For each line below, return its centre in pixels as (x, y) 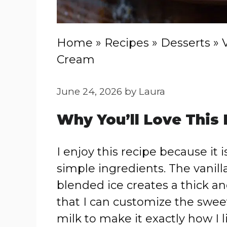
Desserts (185, 43)
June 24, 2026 (89, 91)
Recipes (127, 43)
